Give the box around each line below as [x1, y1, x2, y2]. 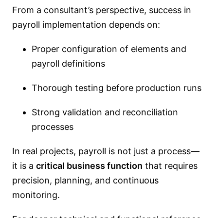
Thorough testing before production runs [32, 83, 201, 93]
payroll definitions [32, 58, 105, 69]
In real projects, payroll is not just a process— [12, 146, 200, 156]
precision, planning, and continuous [12, 175, 159, 185]
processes [32, 122, 73, 132]
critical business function [36, 161, 143, 171]
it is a [12, 161, 36, 171]
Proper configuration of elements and [32, 44, 186, 54]
